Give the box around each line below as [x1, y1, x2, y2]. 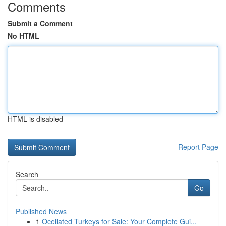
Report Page [178, 142, 218, 152]
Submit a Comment [8, 18, 73, 28]
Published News [16, 206, 67, 216]
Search [16, 169, 38, 179]
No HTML [8, 31, 39, 41]
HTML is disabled [8, 114, 63, 124]
